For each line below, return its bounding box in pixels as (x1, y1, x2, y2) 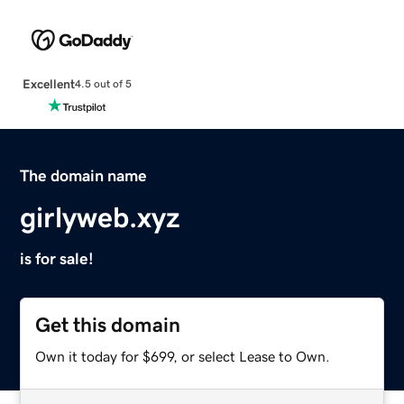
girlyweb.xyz (20, 202, 181, 232)
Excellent (22, 77, 75, 90)
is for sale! (20, 250, 95, 267)
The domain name (20, 167, 148, 184)
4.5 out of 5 (74, 78, 132, 90)
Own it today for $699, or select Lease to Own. (35, 348, 331, 363)
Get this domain (35, 314, 181, 335)
